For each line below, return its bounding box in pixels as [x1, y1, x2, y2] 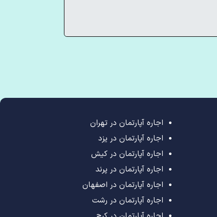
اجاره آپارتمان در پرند [95, 164, 163, 175]
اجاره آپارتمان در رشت [92, 195, 163, 206]
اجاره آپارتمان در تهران [90, 117, 163, 129]
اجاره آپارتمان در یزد [98, 133, 163, 144]
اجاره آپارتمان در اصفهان [82, 179, 163, 191]
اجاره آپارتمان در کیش [91, 148, 163, 160]
